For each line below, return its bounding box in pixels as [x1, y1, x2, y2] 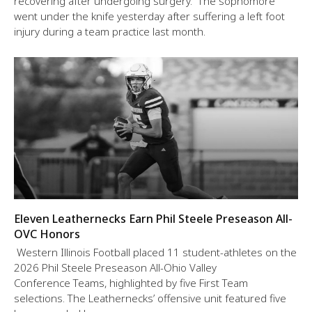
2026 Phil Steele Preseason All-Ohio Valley [14, 260, 217, 274]
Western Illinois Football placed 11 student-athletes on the [14, 244, 297, 259]
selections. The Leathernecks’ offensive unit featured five [14, 290, 286, 305]
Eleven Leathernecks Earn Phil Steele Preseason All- [14, 210, 292, 226]
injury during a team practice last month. [14, 24, 208, 38]
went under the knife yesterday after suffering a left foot [14, 8, 285, 23]
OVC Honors [14, 226, 80, 242]
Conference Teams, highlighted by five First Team [14, 275, 248, 290]
